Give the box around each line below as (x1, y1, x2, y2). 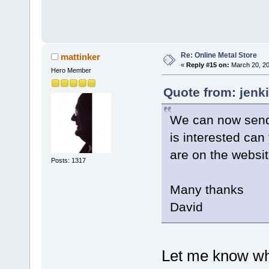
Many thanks (169, 183, 244, 197)
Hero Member (50, 67, 91, 74)
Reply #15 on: (186, 61, 229, 69)
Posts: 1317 (50, 156, 86, 164)
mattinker (61, 52, 101, 62)
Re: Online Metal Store (180, 51, 257, 60)
